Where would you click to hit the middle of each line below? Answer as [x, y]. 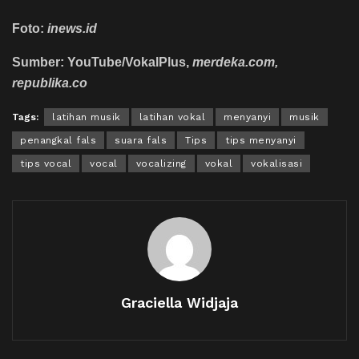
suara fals [141, 141]
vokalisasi [276, 164]
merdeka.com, [235, 63]
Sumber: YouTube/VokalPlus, [102, 63]
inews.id [72, 29]
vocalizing [161, 164]
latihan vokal [172, 117]
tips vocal [46, 164]
